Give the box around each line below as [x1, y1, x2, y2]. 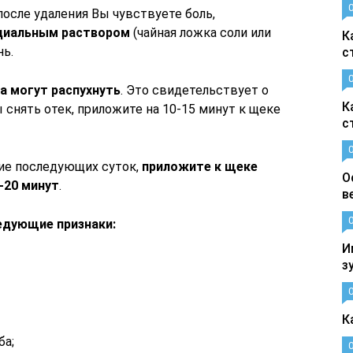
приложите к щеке [142, 159, 258, 174]
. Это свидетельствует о [121, 83, 269, 98]
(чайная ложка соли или [130, 25, 271, 40]
